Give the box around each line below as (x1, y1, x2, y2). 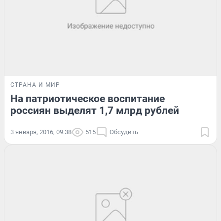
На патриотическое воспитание (10, 93, 165, 105)
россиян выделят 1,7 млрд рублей (10, 105, 179, 117)
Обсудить (110, 128, 138, 136)
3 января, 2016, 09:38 (10, 128, 72, 136)
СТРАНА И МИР (10, 81, 60, 89)
